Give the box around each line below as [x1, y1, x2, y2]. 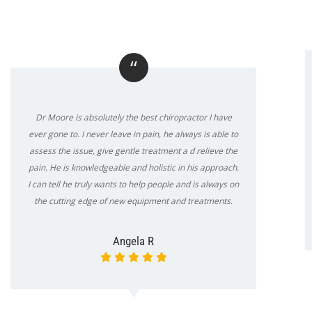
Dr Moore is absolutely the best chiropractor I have [35, 111, 232, 123]
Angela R [113, 233, 155, 248]
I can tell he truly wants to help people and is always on [28, 178, 240, 190]
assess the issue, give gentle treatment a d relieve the [29, 144, 238, 157]
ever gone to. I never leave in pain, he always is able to [29, 127, 239, 140]
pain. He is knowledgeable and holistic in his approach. [28, 161, 239, 173]
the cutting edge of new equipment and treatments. [34, 194, 233, 207]
